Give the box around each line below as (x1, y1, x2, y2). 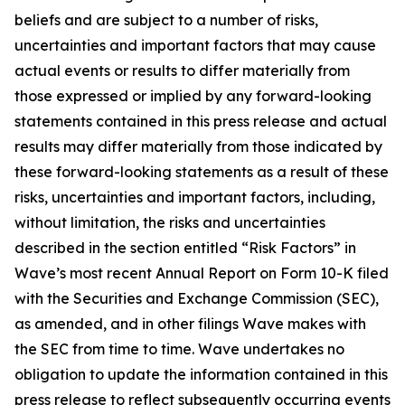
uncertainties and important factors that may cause (14, 36, 376, 55)
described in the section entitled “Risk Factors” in (14, 239, 356, 258)
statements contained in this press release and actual (14, 112, 387, 131)
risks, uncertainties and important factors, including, (14, 188, 375, 207)
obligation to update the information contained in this (14, 365, 388, 384)
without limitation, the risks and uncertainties (14, 213, 325, 232)
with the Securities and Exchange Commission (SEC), (14, 289, 379, 308)
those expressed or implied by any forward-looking (14, 87, 372, 106)
